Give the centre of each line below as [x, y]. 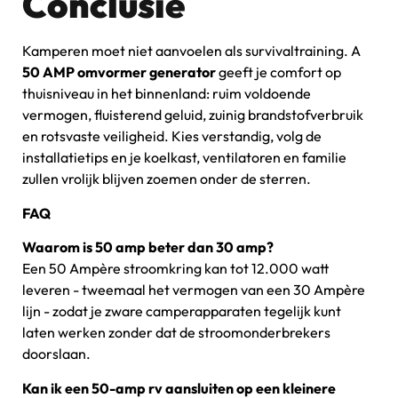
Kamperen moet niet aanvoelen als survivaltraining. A [191, 51]
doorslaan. [56, 354]
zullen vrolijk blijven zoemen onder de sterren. [167, 179]
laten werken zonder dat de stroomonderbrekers [176, 333]
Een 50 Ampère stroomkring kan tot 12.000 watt [175, 269]
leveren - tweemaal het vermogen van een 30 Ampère [194, 290]
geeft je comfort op [279, 72]
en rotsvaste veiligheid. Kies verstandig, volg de [172, 136]
